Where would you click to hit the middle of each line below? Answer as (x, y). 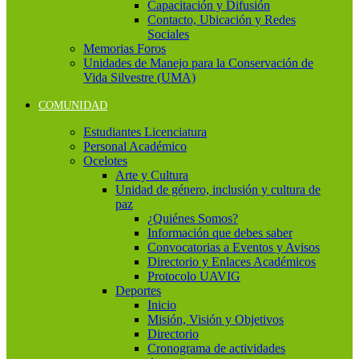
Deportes (138, 290)
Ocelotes (105, 161)
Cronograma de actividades (216, 348)
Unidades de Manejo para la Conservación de (198, 63)
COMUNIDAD (73, 105)
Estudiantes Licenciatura (145, 132)
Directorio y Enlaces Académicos (232, 262)
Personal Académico (135, 146)
